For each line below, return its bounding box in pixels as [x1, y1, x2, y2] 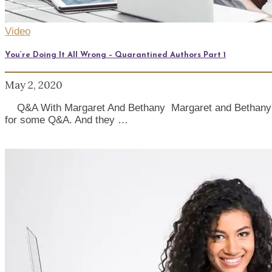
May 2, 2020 [5, 78, 63, 92]
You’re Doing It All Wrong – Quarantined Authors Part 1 [5, 50, 226, 59]
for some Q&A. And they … [5, 114, 128, 126]
